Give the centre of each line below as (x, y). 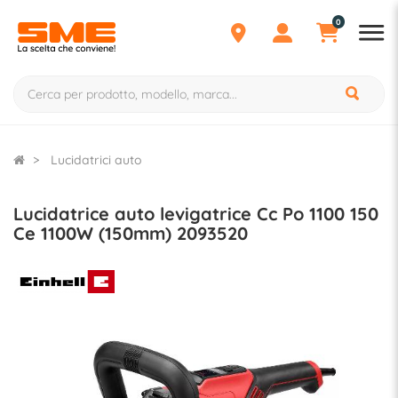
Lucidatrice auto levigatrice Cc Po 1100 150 (196, 214)
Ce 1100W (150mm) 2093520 (131, 233)
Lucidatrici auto (96, 160)
